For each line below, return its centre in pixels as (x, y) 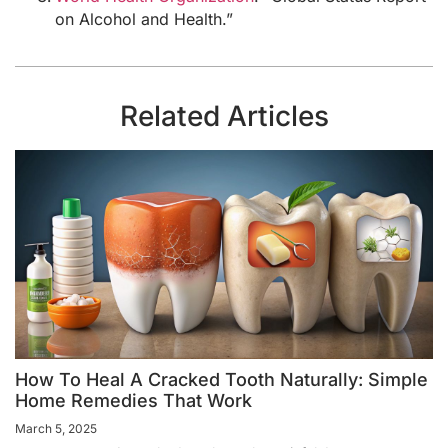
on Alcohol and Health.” (144, 18)
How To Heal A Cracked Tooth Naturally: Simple (221, 379)
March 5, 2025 (56, 428)
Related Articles (224, 115)
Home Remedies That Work (133, 400)
